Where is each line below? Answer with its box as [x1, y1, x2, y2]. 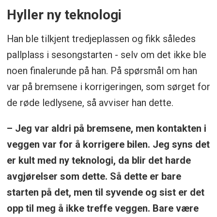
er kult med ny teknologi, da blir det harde [6, 155, 191, 167]
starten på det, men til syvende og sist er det [6, 186, 204, 199]
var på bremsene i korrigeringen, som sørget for [6, 81, 210, 93]
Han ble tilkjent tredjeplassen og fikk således [6, 33, 196, 45]
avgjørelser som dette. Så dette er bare [6, 170, 181, 183]
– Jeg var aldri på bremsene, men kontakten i [6, 123, 206, 135]
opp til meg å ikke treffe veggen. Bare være [6, 202, 199, 215]
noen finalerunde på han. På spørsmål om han [6, 65, 197, 77]
